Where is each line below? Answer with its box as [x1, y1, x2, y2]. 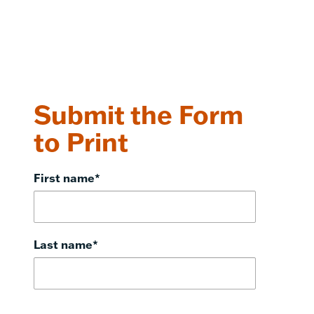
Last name [34, 236, 93, 252]
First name [34, 170, 95, 185]
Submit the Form [34, 97, 243, 130]
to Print [34, 125, 128, 158]
